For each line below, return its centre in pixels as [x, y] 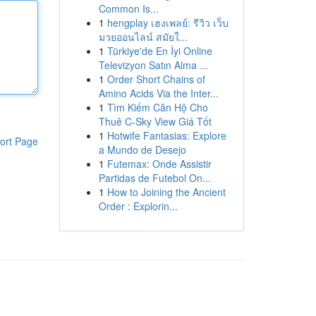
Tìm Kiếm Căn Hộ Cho [157, 107]
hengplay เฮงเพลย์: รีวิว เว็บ [168, 23]
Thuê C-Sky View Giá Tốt [155, 121]
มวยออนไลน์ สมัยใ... [143, 37]
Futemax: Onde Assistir [159, 164]
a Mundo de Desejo [142, 150]
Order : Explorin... [138, 206]
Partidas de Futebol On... [154, 178]
